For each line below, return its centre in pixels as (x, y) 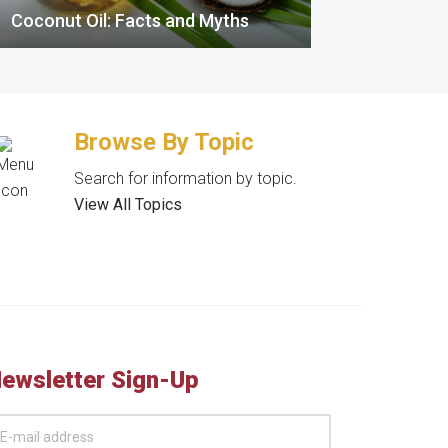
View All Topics (128, 204)
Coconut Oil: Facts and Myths (130, 20)
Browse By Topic (164, 142)
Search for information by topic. (186, 178)
